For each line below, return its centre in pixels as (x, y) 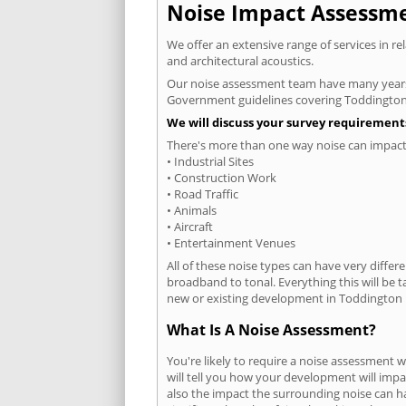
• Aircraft (190, 227)
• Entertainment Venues (231, 243)
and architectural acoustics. (240, 61)
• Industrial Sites (210, 162)
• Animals (192, 211)
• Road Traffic (203, 194)
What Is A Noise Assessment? (271, 330)
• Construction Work (222, 178)
